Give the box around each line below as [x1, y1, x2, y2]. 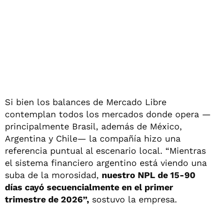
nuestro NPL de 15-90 [102, 169, 196, 180]
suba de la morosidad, [5, 169, 102, 180]
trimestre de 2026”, [5, 194, 89, 204]
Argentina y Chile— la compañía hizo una [5, 133, 181, 144]
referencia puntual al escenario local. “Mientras [5, 145, 206, 156]
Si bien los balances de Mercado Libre [5, 96, 166, 107]
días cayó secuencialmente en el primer [5, 182, 173, 192]
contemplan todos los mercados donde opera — [5, 109, 211, 119]
